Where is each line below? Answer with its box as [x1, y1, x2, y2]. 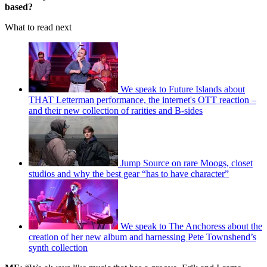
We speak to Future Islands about [120, 84, 245, 95]
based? [5, 2, 35, 13]
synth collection [29, 243, 88, 253]
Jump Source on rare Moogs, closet [120, 158, 253, 169]
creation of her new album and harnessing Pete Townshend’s [29, 232, 256, 243]
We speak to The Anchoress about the [120, 221, 262, 232]
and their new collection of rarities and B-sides [29, 105, 203, 116]
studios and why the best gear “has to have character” [29, 169, 229, 179]
